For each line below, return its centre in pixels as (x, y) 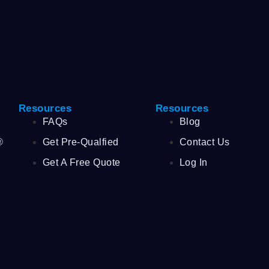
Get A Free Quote (81, 162)
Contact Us (204, 142)
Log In (193, 162)
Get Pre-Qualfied (80, 142)
